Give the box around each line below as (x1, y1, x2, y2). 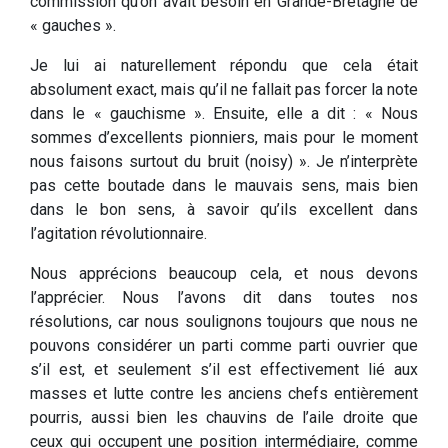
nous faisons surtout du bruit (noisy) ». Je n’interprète (30, 152, 418, 172)
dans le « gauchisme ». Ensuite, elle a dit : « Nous (30, 104, 418, 124)
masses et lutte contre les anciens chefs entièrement (30, 384, 418, 404)
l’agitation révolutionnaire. (30, 224, 207, 244)
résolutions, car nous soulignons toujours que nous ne (30, 312, 418, 332)
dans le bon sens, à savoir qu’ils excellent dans (30, 200, 418, 220)
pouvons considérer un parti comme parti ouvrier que (30, 336, 418, 356)
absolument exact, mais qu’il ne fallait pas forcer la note (30, 80, 418, 100)
